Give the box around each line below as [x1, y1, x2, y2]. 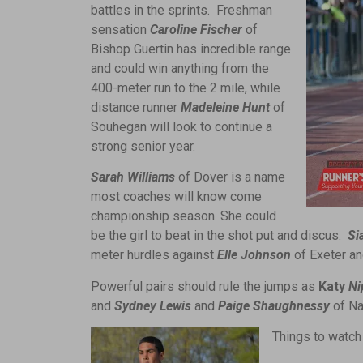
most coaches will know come [91, 189, 262, 205]
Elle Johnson [217, 247, 291, 263]
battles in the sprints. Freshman [91, 2, 272, 18]
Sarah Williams [91, 169, 175, 186]
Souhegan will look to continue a [91, 118, 272, 135]
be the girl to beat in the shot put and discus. [91, 228, 348, 244]
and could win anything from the [91, 60, 269, 76]
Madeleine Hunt [181, 99, 270, 115]
